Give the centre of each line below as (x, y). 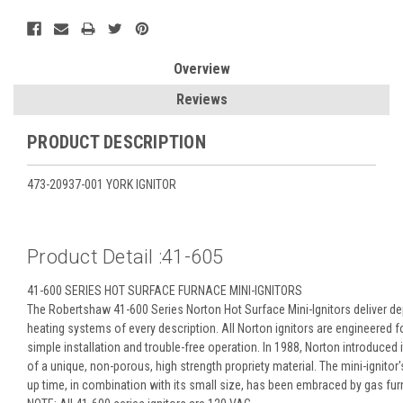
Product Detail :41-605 (125, 256)
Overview (201, 68)
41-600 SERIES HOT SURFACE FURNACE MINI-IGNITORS (165, 290)
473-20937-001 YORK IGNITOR (102, 184)
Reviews (201, 99)
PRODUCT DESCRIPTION (116, 142)
